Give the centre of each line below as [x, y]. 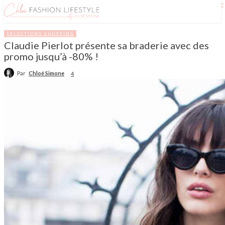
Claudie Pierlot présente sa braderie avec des [106, 45]
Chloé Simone [46, 73]
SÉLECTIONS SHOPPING [40, 34]
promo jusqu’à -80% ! [51, 57]
